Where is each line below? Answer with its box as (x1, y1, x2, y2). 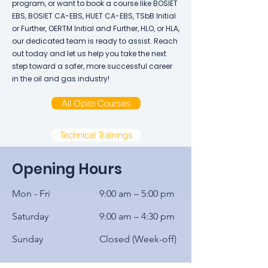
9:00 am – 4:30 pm (99, 211, 175, 222)
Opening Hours (12, 159, 122, 179)
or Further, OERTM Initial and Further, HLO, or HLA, (12, 23, 179, 33)
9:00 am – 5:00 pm (99, 188, 175, 199)
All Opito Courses (61, 98, 131, 109)
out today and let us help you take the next (12, 48, 166, 59)
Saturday (12, 211, 48, 222)
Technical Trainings (59, 129, 133, 141)
